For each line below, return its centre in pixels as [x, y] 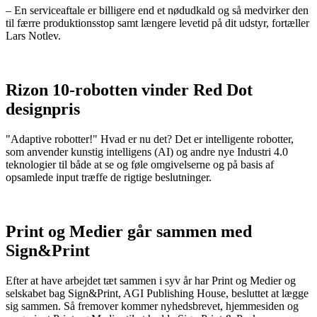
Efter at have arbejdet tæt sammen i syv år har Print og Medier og [151, 280]
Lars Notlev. [33, 36]
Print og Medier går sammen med [129, 232]
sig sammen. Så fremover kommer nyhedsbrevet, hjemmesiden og [152, 306]
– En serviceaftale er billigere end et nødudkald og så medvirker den [157, 11]
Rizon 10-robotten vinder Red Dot [129, 90]
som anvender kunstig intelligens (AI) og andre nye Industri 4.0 [147, 152]
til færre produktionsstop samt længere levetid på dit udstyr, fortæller [157, 23]
